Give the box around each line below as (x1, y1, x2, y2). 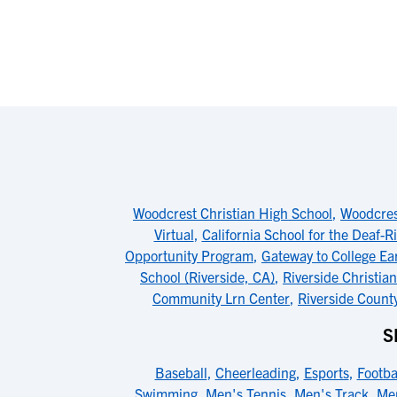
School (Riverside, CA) (140, 268, 275, 285)
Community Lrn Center (152, 289, 290, 307)
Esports (303, 363, 349, 381)
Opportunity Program (125, 246, 253, 264)
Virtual (153, 225, 194, 243)
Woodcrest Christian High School (133, 204, 332, 222)
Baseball (154, 363, 207, 381)
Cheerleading (214, 363, 296, 381)
